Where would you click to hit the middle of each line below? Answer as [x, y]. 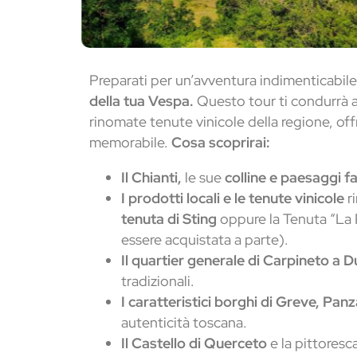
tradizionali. [158, 281]
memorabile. [130, 143]
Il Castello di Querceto [194, 343]
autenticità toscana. [184, 323]
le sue [203, 178]
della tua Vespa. [141, 101]
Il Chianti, [153, 178]
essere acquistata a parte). [205, 240]
